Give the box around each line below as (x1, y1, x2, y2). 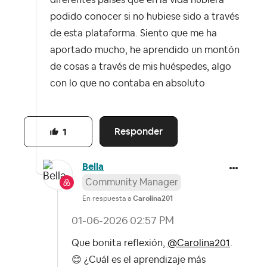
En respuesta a (82, 194, 133, 202)
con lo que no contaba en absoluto (50, 79, 207, 89)
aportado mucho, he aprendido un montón (50, 45, 240, 55)
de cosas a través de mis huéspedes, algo (50, 62, 231, 72)
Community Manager (85, 177, 178, 187)
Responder (114, 125, 163, 138)
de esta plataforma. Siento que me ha (50, 29, 217, 39)
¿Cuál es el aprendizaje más (82, 254, 206, 265)
